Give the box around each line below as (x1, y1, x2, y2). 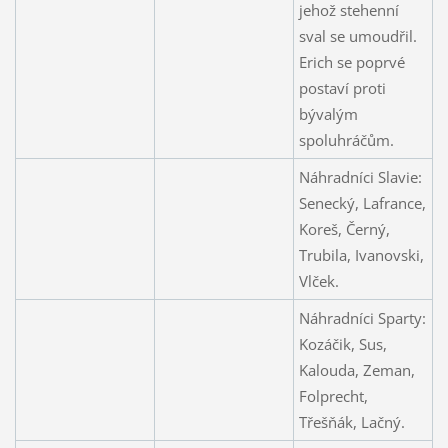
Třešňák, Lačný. (298, 411, 405, 432)
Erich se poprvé (298, 51, 405, 72)
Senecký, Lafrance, (298, 192, 426, 213)
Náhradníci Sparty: (298, 307, 426, 328)
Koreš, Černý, (298, 218, 390, 239)
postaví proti (298, 77, 386, 98)
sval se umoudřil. (298, 25, 417, 46)
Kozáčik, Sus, (298, 333, 387, 354)
